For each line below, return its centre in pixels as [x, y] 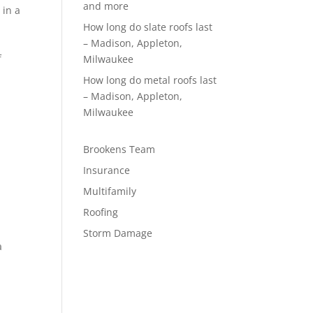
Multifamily [110, 191]
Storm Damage [118, 233]
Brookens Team [119, 149]
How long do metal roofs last [150, 80]
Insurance [107, 170]
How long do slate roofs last [148, 27]
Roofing [101, 212]
